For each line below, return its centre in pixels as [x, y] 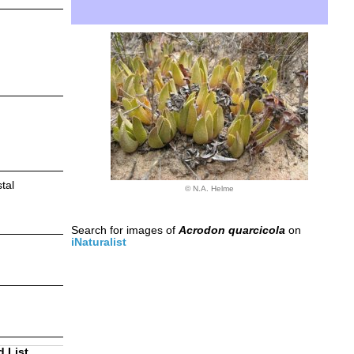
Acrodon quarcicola [232, 230]
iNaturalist [98, 242]
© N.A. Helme [209, 188]
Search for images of [124, 230]
